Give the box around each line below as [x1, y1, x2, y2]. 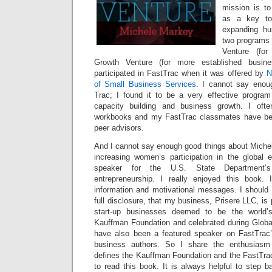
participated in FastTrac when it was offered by [94, 69, 267, 78]
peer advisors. [94, 123, 144, 132]
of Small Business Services [94, 80, 197, 89]
